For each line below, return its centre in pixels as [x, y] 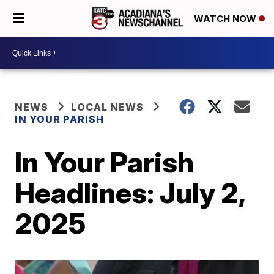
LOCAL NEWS [108, 107]
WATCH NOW [226, 19]
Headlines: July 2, [130, 193]
